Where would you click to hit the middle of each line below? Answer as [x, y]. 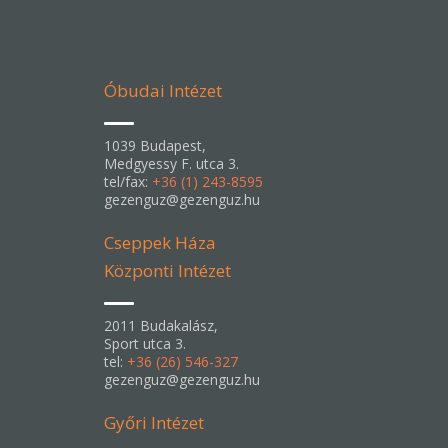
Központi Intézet [167, 270]
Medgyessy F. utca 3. [171, 163]
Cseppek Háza [160, 242]
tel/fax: [128, 181]
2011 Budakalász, [161, 325]
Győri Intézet [154, 422]
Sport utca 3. [145, 343]
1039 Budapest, [155, 145]
